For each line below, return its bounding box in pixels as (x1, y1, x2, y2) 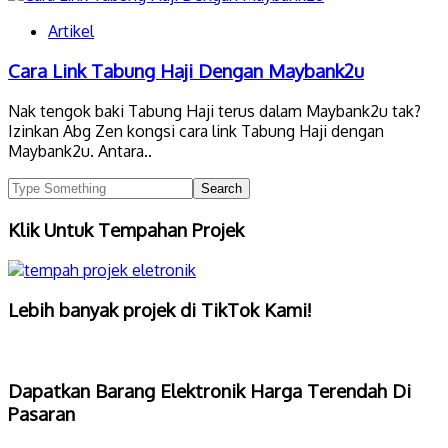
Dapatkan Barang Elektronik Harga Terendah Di (8, 378, 411, 402)
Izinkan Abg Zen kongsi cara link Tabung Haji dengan (8, 121, 384, 142)
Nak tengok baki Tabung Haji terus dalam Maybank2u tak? (8, 101, 421, 122)
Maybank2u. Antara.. (8, 141, 152, 162)
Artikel (48, 20, 94, 41)
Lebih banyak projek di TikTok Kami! (8, 298, 312, 322)
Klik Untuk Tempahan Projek (8, 217, 244, 241)
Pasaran (8, 401, 75, 425)
